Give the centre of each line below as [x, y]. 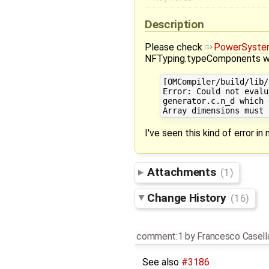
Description [176, 24]
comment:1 [160, 236]
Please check [175, 47]
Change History [188, 198]
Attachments [183, 172]
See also [162, 262]
